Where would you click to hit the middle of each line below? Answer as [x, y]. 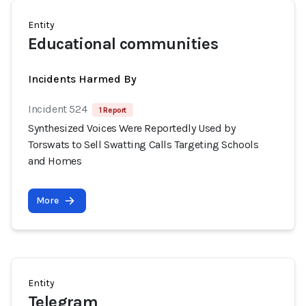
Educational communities [123, 44]
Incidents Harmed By [82, 79]
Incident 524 [58, 109]
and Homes [55, 161]
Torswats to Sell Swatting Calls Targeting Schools [143, 144]
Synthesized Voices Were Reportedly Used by [132, 128]
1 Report [113, 110]
